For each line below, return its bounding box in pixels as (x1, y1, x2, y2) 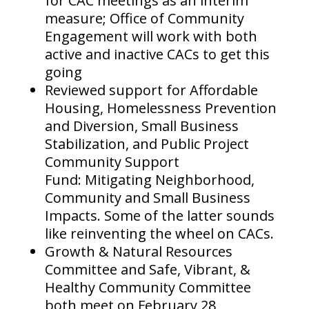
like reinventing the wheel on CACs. (44, 224, 274, 243)
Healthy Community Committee (44, 278, 251, 297)
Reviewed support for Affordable (44, 81, 258, 100)
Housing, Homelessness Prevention (44, 99, 277, 118)
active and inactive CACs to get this (44, 45, 270, 64)
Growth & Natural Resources (44, 242, 232, 261)
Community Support (44, 152, 179, 172)
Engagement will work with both (44, 27, 257, 46)
